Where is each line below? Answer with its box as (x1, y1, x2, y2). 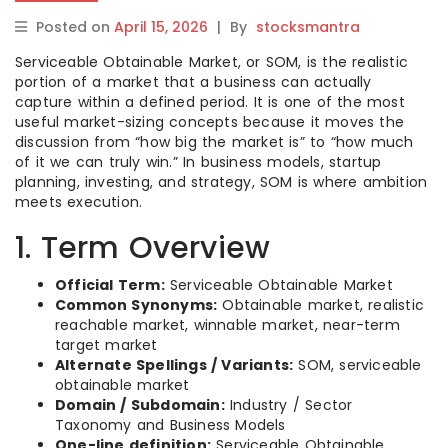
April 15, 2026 (114, 17, 208, 37)
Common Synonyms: (55, 295, 218, 315)
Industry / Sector (224, 395, 353, 415)
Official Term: (55, 275, 165, 295)
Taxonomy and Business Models (55, 415, 286, 435)
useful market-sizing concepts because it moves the (15, 112, 405, 132)
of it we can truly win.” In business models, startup (15, 152, 382, 172)
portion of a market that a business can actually (15, 72, 372, 92)
